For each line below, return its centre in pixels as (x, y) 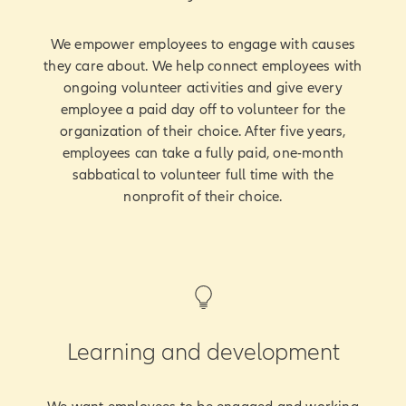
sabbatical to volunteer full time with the (203, 174)
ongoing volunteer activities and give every (203, 87)
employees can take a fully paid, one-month (203, 153)
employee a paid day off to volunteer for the (203, 109)
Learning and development (203, 352)
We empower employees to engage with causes (203, 44)
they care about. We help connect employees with (203, 66)
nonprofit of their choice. (203, 196)
